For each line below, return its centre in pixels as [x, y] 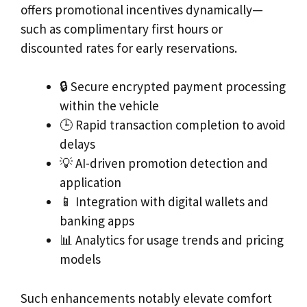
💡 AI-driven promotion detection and [164, 163]
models [80, 259]
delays [77, 144]
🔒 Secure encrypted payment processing [173, 87]
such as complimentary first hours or [122, 28]
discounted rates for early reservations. [129, 48]
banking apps [97, 221]
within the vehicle [109, 106]
